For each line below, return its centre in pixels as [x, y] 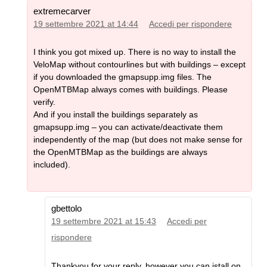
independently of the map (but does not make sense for [138, 140]
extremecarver [62, 11]
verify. [44, 102]
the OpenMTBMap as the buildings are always [120, 152]
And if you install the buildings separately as [116, 115]
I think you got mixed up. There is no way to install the [135, 52]
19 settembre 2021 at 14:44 [86, 24]
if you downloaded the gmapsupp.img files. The [122, 77]
